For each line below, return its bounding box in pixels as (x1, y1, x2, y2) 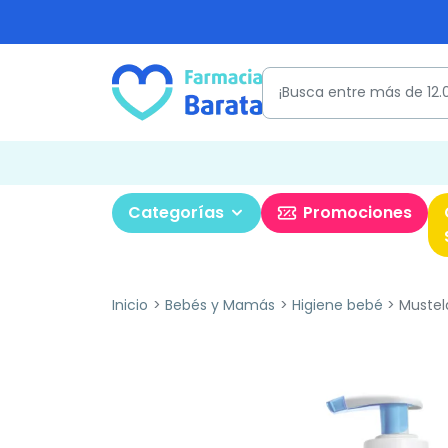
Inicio (112, 295, 148, 315)
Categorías (128, 201, 224, 224)
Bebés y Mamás (164, 295, 275, 315)
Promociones (303, 201, 412, 224)
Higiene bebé (291, 295, 383, 315)
